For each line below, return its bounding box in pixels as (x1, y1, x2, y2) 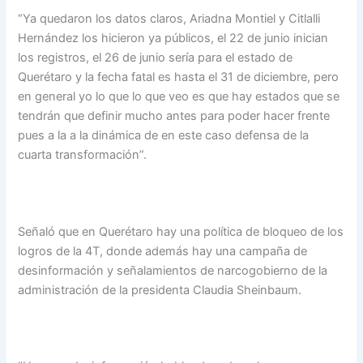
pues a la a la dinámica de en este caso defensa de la (18, 128, 310, 143)
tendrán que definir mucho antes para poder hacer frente (18, 109, 331, 124)
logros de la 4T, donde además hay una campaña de (18, 243, 308, 258)
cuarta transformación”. (18, 147, 147, 163)
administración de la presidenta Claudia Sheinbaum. (18, 282, 302, 297)
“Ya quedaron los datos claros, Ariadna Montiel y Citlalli (18, 11, 321, 27)
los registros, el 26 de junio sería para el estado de (18, 50, 293, 66)
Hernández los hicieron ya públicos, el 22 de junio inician (18, 31, 329, 46)
